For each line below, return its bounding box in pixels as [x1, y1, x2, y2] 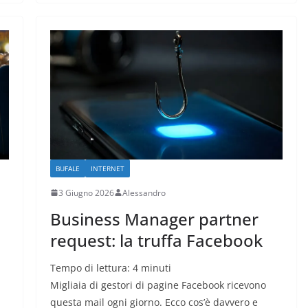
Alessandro [122, 186, 166, 199]
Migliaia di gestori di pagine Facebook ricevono [49, 278, 266, 291]
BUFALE [55, 163, 80, 173]
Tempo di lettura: [49, 261, 133, 274]
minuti [140, 261, 171, 274]
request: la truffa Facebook [49, 228, 263, 252]
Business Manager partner [49, 207, 258, 230]
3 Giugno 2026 [58, 186, 114, 199]
